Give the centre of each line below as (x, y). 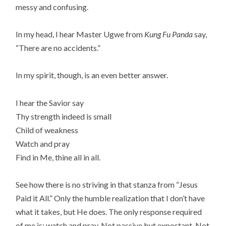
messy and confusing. (52, 7)
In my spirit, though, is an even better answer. (92, 75)
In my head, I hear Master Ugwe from (80, 34)
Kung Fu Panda (169, 34)
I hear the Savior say (50, 102)
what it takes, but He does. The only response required (109, 211)
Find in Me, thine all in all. (58, 157)
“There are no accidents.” (58, 48)
